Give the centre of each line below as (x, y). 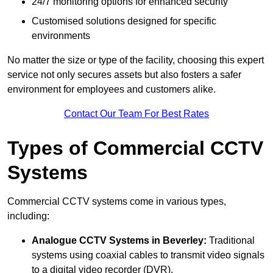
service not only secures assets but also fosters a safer (124, 75)
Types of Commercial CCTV (135, 148)
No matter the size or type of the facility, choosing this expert (136, 60)
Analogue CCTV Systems (90, 241)
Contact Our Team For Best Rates (136, 114)
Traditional (231, 241)
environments (61, 36)
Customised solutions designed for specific (124, 21)
